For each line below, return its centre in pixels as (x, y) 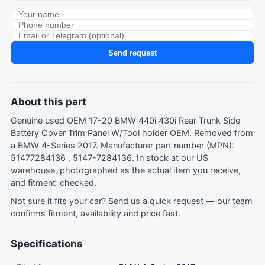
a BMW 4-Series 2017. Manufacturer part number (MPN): (122, 146)
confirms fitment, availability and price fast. (96, 214)
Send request (132, 53)
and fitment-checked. (54, 183)
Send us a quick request (156, 201)
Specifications (47, 244)
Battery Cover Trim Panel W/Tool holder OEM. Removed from (132, 133)
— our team (228, 201)
